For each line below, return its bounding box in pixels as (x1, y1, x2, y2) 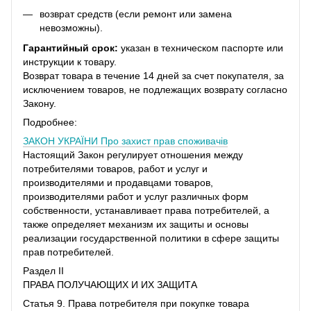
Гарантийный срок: (23, 42, 118, 53)
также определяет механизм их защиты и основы (23, 218, 249, 230)
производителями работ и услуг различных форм (23, 190, 249, 202)
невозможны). (40, 22, 103, 34)
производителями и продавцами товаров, (23, 176, 213, 188)
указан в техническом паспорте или (118, 42, 283, 53)
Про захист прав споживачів (101, 135, 228, 146)
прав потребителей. (23, 246, 114, 258)
